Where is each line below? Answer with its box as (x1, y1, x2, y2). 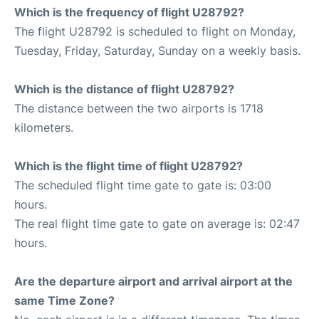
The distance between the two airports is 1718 (14, 101, 263, 115)
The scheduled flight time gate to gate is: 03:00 (14, 178, 271, 192)
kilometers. (14, 120, 73, 135)
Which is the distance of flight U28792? (14, 82, 234, 96)
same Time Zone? (14, 293, 115, 308)
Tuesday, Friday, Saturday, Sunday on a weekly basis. (14, 43, 300, 58)
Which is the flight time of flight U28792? (14, 159, 243, 173)
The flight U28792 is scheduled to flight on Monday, (14, 24, 296, 38)
